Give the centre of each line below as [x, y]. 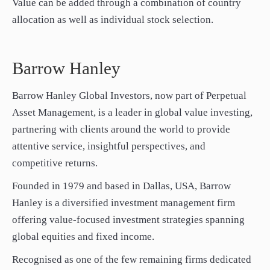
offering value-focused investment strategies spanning [128, 220]
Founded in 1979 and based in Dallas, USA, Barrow [121, 186]
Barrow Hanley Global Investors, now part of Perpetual [129, 96]
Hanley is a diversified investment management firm [124, 203]
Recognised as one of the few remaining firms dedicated [132, 259]
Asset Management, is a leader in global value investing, [132, 112]
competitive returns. [55, 163]
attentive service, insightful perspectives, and [109, 146]
